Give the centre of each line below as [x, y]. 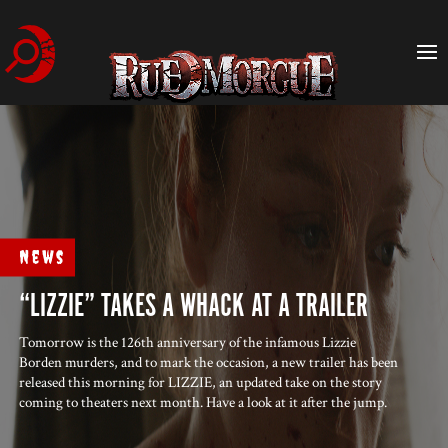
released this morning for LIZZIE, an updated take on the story [201, 381]
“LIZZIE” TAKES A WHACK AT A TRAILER [194, 306]
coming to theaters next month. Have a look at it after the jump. [203, 401]
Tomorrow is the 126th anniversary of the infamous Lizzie [188, 341]
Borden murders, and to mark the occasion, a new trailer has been [209, 361]
